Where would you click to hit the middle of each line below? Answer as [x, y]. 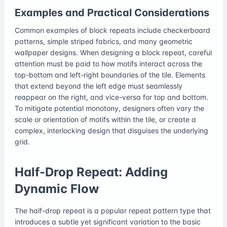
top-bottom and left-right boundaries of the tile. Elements [110, 74]
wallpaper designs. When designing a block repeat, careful [113, 52]
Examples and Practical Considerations [112, 12]
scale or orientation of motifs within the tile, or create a [105, 119]
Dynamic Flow [57, 188]
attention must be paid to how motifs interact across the [108, 63]
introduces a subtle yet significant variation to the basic [108, 221]
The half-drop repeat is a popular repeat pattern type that [113, 210]
